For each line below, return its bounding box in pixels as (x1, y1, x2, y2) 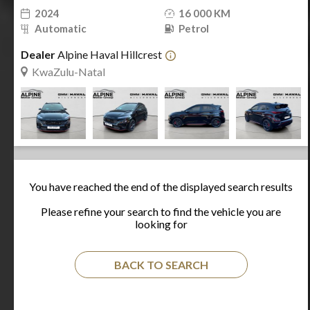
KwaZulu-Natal (32, 65, 105, 78)
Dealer (21, 48, 55, 61)
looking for (134, 217, 188, 230)
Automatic (35, 22, 86, 35)
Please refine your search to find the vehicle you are (41, 205, 281, 218)
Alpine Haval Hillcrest (55, 48, 162, 61)
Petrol (178, 22, 209, 35)
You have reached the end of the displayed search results (29, 180, 293, 193)
